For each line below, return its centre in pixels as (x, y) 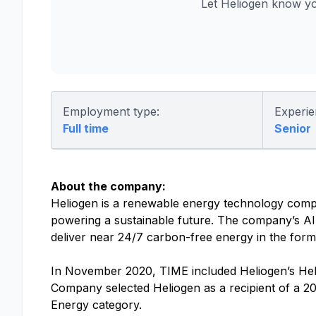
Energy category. (96, 305)
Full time (86, 128)
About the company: (108, 186)
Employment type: (111, 111)
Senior (292, 128)
